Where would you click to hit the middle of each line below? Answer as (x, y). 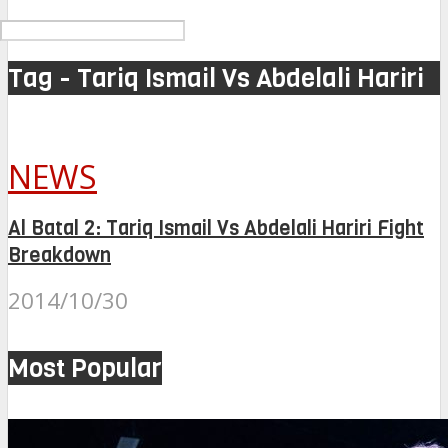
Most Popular (85, 367)
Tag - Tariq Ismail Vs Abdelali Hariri (216, 78)
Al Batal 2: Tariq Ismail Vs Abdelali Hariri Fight (216, 228)
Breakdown (59, 255)
